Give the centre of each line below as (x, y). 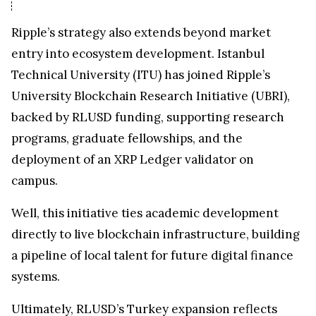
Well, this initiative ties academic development (145, 220)
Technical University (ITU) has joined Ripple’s (141, 81)
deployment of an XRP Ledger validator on (133, 166)
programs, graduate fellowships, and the (127, 145)
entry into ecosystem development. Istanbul (138, 60)
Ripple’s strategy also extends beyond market (141, 39)
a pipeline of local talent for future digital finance (152, 262)
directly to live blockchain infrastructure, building (156, 241)
